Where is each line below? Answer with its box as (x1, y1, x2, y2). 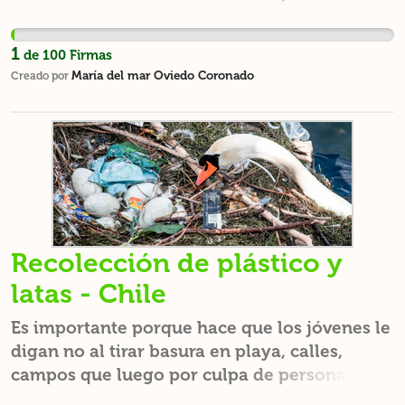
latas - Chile (11, 278, 166, 310)
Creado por (11, 70, 71, 82)
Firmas (66, 47, 112, 63)
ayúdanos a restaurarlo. (11, 6, 208, 27)
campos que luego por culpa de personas (11, 364, 354, 385)
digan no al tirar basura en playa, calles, (11, 341, 343, 362)
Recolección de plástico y (11, 247, 343, 279)
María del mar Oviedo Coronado (71, 68, 254, 82)
